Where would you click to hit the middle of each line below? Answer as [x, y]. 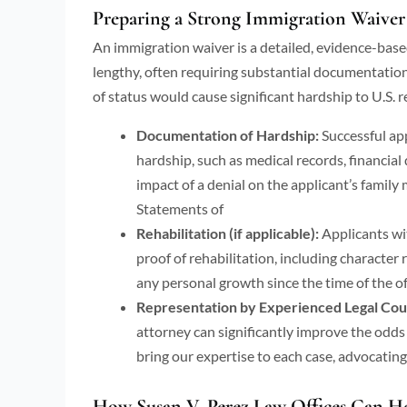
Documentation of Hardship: [228, 134]
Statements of [180, 208]
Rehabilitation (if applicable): [228, 233]
